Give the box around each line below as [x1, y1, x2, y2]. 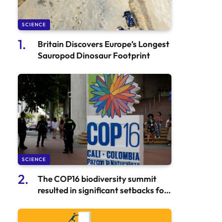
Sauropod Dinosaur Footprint [38, 50, 150, 60]
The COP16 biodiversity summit [38, 173, 157, 184]
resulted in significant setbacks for [38, 185, 167, 196]
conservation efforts [38, 196, 116, 207]
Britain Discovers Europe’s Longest [38, 38, 169, 49]
